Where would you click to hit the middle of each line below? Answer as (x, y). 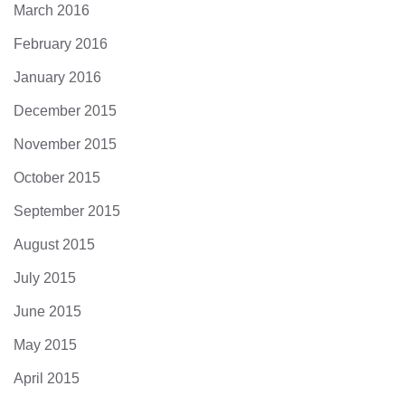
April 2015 (47, 378)
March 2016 (52, 10)
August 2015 (54, 245)
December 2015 (65, 111)
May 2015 (45, 345)
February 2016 (61, 44)
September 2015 (67, 211)
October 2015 (57, 178)
